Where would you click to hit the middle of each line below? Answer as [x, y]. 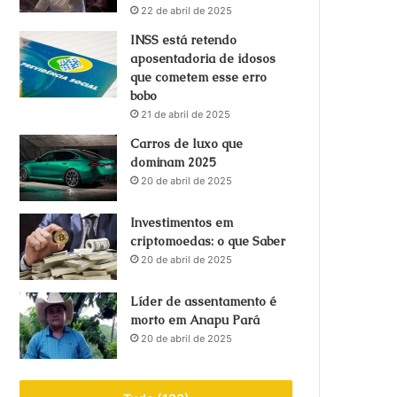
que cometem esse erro [199, 77]
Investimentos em [182, 222]
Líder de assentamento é [204, 301]
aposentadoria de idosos [203, 58]
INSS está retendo [184, 40]
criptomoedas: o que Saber [208, 241]
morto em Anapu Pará [195, 320]
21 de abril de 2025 [186, 114]
